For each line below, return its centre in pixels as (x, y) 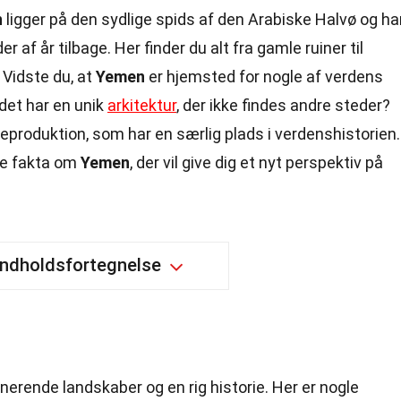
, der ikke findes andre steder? (283, 105)
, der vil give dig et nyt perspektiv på (256, 162)
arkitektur (142, 105)
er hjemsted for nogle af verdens (264, 77)
